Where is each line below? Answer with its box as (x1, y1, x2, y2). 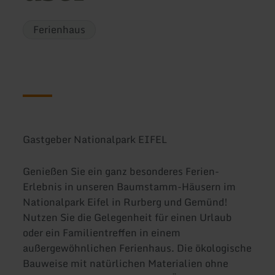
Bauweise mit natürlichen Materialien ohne (23, 255, 229, 271)
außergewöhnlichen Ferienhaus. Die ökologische (23, 239, 252, 256)
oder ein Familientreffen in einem (23, 224, 181, 241)
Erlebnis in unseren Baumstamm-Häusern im (23, 178, 236, 195)
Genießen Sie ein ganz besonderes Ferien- (23, 163, 220, 179)
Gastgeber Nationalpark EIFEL (23, 131, 168, 148)
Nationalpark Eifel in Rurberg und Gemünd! (23, 193, 228, 210)
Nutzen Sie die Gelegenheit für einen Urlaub (23, 209, 233, 225)
